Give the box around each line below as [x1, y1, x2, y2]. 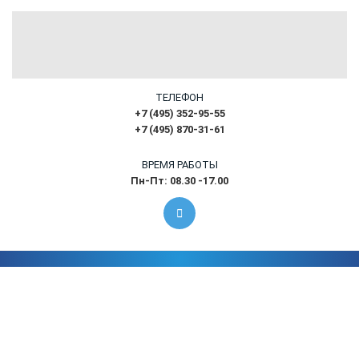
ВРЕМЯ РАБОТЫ [141, 159, 218, 171]
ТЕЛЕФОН [155, 91, 204, 104]
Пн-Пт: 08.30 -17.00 [131, 175, 228, 188]
